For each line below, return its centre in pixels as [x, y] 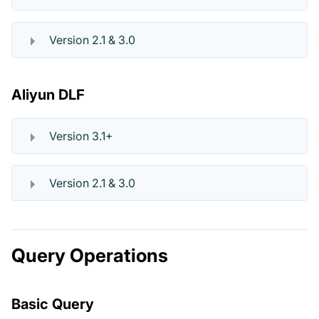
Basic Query [53, 304]
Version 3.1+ [81, 136]
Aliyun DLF [48, 94]
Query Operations [90, 255]
